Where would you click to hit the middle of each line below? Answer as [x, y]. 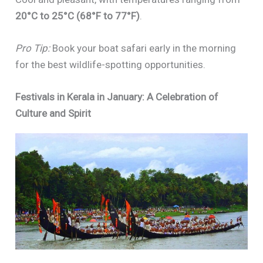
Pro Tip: [33, 48]
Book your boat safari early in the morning [143, 48]
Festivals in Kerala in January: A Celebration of [117, 97]
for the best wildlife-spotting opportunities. [111, 64]
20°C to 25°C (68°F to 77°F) [78, 16]
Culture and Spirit [53, 114]
